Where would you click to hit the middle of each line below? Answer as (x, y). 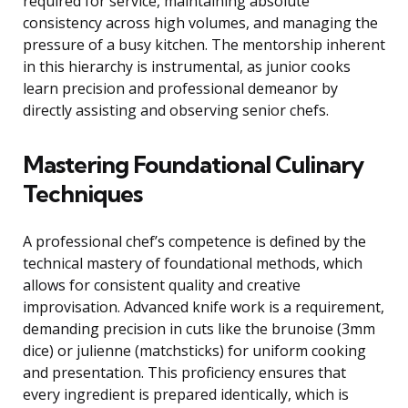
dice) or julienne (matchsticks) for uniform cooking (194, 351)
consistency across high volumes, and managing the (200, 23)
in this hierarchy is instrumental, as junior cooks (187, 67)
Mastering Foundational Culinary (193, 165)
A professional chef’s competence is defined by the (194, 242)
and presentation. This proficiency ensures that (184, 373)
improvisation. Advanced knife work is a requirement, (204, 307)
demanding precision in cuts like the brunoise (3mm (199, 329)
